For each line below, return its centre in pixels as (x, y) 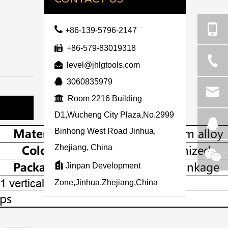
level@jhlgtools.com (103, 65)
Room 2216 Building (103, 98)
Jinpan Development (102, 166)
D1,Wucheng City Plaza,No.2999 (114, 115)
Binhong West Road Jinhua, (105, 131)
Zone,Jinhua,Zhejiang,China (106, 182)
